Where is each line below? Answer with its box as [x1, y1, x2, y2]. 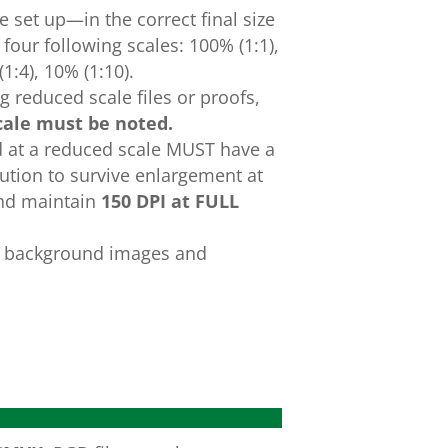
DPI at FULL [135, 189, 239, 213]
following [38, 33, 127, 57]
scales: [126, 33, 184, 57]
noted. [114, 111, 173, 135]
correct [136, 7, 196, 31]
